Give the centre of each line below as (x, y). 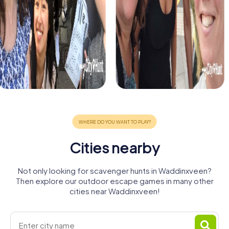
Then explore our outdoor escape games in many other (114, 181)
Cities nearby (114, 148)
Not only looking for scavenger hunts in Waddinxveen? (114, 171)
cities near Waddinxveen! (114, 191)
